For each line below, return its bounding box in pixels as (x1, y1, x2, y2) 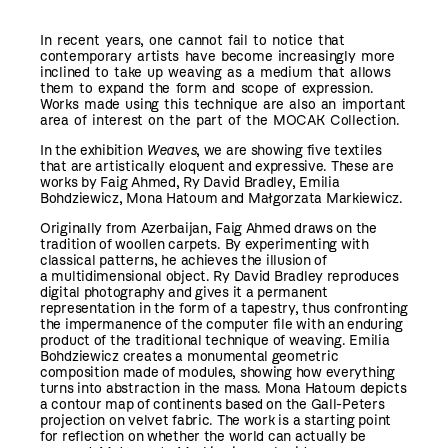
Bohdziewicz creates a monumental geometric (40, 347, 339, 365)
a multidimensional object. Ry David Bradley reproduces (40, 267, 399, 285)
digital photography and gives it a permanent (40, 283, 328, 301)
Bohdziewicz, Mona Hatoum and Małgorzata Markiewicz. (40, 189, 403, 207)
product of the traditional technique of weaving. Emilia (40, 331, 390, 349)
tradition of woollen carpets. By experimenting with (40, 235, 369, 253)
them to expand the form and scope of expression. (40, 79, 374, 97)
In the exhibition (40, 141, 146, 159)
